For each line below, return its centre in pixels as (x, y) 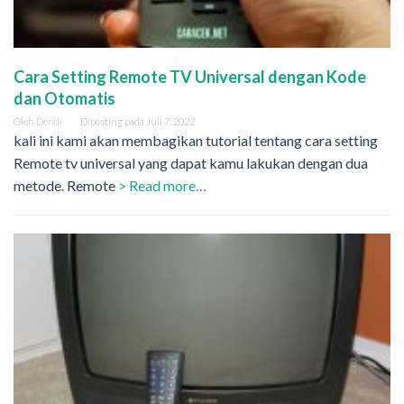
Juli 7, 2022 (170, 122)
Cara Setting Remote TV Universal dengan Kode (190, 77)
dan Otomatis (64, 99)
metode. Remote (66, 186)
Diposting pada (113, 122)
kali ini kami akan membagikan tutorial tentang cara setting (196, 141)
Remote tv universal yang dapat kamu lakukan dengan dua (191, 163)
